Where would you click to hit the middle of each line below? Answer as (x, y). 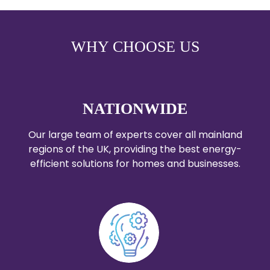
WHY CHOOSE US (135, 46)
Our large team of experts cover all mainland (135, 134)
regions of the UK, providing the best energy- (135, 149)
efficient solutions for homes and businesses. (135, 163)
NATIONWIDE (135, 108)
